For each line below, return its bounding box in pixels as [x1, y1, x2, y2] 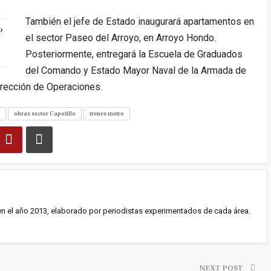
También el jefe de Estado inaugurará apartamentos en [25, 16, 254, 28]
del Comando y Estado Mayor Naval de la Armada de [25, 65, 246, 77]
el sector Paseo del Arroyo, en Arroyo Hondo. [25, 32, 216, 44]
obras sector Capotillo [13, 109, 76, 118]
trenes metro [89, 109, 124, 118]
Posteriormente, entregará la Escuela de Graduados [25, 48, 243, 60]
